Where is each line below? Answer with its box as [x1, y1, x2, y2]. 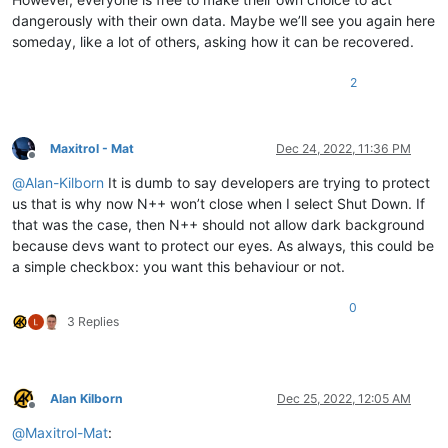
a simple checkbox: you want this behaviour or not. [12, 257, 345, 275]
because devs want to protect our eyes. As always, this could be [12, 236, 434, 254]
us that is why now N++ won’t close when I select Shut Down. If [12, 194, 425, 212]
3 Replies [67, 313, 119, 329]
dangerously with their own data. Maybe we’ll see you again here [12, 11, 435, 29]
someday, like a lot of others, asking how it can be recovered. [12, 32, 414, 50]
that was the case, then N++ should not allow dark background [12, 215, 425, 233]
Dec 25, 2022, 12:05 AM [277, 390, 411, 406]
